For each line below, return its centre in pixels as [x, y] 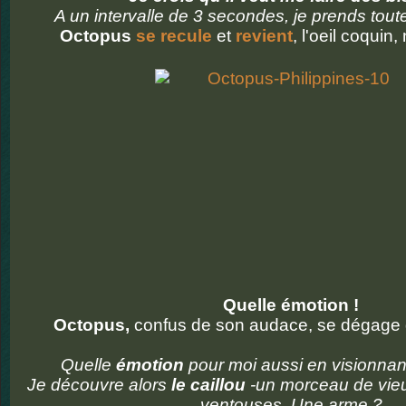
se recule [174, 36]
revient [264, 36]
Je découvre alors [97, 385]
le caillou [208, 385]
